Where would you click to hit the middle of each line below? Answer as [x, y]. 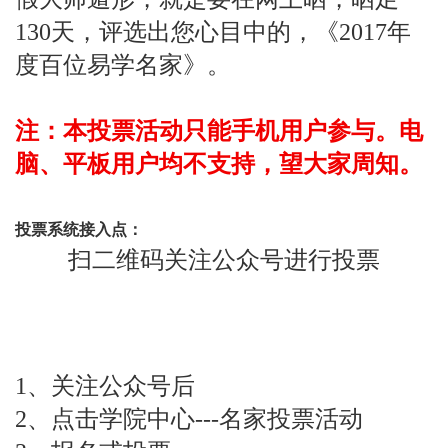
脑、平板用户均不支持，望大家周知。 [219, 163]
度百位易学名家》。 [123, 64]
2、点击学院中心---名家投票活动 [189, 418]
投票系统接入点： [79, 229]
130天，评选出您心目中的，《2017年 [213, 31]
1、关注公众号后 [105, 385]
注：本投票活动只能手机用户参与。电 [219, 130]
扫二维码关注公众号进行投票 [224, 259]
